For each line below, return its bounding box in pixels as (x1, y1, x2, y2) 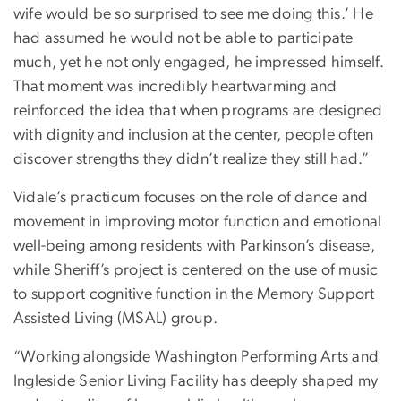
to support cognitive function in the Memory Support (13, 286, 375, 303)
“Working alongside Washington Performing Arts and (13, 349, 380, 366)
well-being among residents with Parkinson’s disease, (13, 238, 375, 255)
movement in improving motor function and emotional (13, 214, 382, 231)
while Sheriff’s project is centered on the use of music (13, 262, 379, 279)
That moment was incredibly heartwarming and (13, 79, 337, 96)
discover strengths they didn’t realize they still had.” (13, 151, 370, 168)
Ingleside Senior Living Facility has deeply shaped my (13, 373, 379, 390)
